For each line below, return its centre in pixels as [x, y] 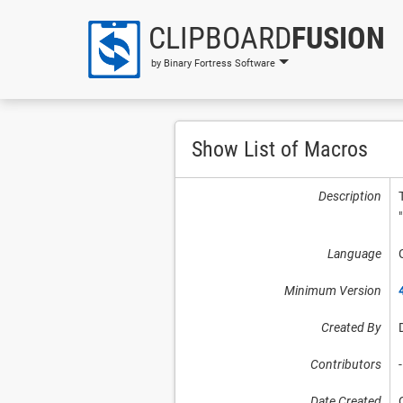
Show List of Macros [280, 149]
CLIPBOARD [220, 37]
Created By [351, 327]
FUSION [338, 37]
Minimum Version [332, 291]
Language [354, 254]
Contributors [345, 364]
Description [349, 196]
